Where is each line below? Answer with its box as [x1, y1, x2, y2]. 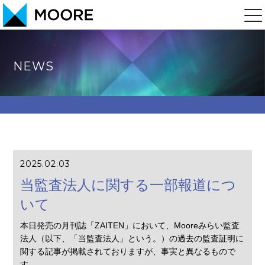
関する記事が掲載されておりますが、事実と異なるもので [20, 246, 236, 256]
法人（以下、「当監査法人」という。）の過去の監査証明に [20, 233, 244, 243]
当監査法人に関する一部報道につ [20, 177, 237, 193]
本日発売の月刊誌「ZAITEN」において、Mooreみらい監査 [20, 220, 240, 230]
